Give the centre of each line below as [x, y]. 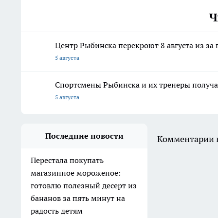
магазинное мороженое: [76, 173]
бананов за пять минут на [78, 198]
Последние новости [84, 136]
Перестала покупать [67, 160]
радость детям [57, 211]
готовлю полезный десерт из [84, 186]
